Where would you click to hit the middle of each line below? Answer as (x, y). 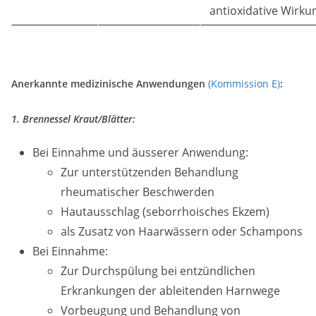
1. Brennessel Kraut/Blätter (72, 119)
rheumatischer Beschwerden (138, 192)
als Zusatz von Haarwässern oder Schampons (182, 231)
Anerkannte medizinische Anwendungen (110, 84)
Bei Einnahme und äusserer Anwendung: (140, 152)
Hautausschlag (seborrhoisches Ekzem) (165, 212)
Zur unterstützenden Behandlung (150, 172)
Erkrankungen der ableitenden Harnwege (170, 291)
